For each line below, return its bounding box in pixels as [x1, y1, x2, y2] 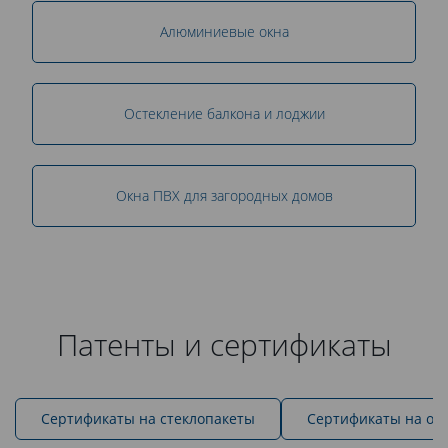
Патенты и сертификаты [56, 324, 392, 364]
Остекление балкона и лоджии [123, 103, 325, 123]
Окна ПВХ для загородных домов [115, 185, 333, 205]
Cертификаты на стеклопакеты [41, 408, 255, 428]
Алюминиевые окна [159, 21, 289, 41]
